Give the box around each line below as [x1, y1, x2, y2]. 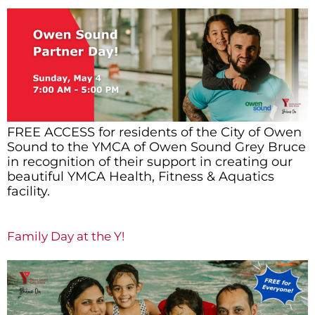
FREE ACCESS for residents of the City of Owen [7, 124, 302, 140]
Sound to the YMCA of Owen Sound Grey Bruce [7, 139, 306, 155]
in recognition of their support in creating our [7, 153, 292, 169]
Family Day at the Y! [7, 229, 124, 243]
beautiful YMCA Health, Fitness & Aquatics [7, 168, 274, 184]
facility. [7, 183, 50, 199]
